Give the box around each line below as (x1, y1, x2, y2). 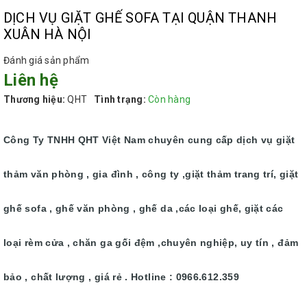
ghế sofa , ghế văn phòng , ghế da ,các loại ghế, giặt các (3, 203, 284, 214)
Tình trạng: (94, 94, 146, 105)
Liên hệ (3, 71, 58, 90)
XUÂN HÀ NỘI (3, 25, 92, 42)
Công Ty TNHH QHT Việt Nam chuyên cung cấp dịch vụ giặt (3, 134, 295, 145)
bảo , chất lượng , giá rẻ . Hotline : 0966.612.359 (3, 271, 239, 282)
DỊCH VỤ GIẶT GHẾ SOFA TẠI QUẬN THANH (3, 9, 278, 26)
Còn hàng (148, 94, 191, 105)
